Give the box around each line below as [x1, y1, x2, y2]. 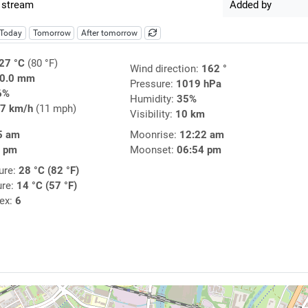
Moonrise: [129, 129, 179, 142]
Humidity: [129, 93, 177, 106]
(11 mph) [32, 102, 76, 115]
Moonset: [129, 144, 177, 157]
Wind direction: [129, 63, 201, 76]
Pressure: [129, 78, 176, 91]
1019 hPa [175, 78, 221, 91]
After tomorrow [81, 28, 138, 38]
